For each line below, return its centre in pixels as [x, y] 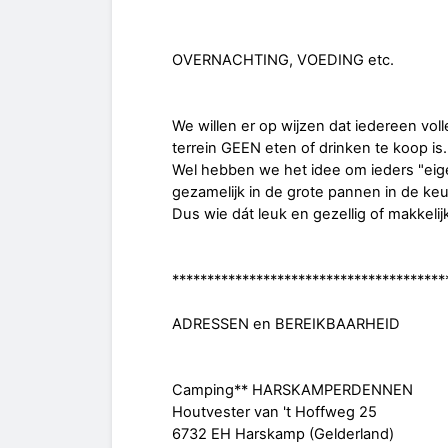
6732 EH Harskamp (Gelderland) [283, 434]
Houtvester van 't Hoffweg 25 [274, 412]
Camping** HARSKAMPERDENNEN [292, 390]
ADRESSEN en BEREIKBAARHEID [286, 324]
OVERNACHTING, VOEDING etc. [283, 60]
